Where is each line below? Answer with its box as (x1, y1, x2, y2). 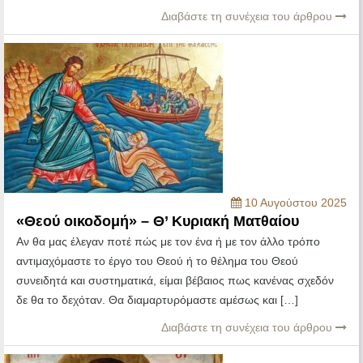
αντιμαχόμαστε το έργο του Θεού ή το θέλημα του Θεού (16, 254, 298, 268)
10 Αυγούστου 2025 (241, 196, 347, 210)
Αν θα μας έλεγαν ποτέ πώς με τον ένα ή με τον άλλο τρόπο (16, 235, 320, 249)
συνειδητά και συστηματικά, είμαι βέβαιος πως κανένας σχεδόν (16, 274, 334, 288)
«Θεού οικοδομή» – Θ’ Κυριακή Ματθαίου (16, 213, 299, 230)
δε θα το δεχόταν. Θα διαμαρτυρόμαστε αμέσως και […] (16, 293, 298, 307)
